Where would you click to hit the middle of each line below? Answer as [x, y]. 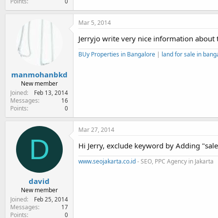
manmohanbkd [39, 74]
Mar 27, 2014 [96, 129]
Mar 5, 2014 [95, 23]
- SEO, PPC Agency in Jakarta [175, 161]
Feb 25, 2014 [51, 199]
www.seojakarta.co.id [107, 161]
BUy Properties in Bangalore [117, 54]
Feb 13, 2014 [51, 92]
